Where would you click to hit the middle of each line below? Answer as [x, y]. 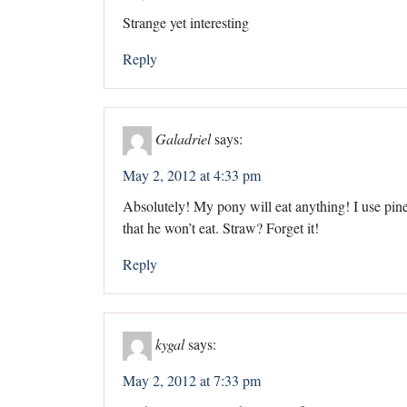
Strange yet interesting [186, 22]
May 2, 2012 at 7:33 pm [192, 380]
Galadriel [183, 138]
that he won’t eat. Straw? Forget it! [221, 227]
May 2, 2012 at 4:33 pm [192, 174]
